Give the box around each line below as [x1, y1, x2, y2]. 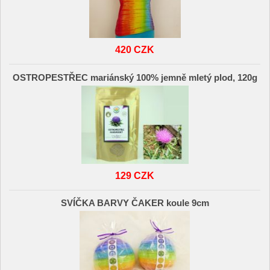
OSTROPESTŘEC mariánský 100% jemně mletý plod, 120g [12, 72, 257, 83]
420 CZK [115, 44, 155, 55]
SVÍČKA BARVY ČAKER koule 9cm [60, 198, 209, 209]
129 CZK [115, 169, 155, 181]
